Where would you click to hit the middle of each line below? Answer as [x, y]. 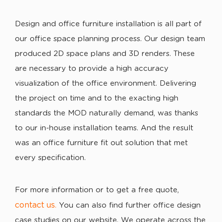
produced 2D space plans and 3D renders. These [105, 54]
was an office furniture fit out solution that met [101, 143]
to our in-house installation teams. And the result [104, 128]
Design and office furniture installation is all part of [108, 24]
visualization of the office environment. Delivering [106, 83]
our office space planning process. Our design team [110, 39]
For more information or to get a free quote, [97, 190]
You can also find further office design [129, 205]
